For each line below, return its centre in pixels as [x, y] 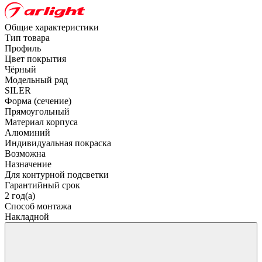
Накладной [27, 216]
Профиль [23, 48]
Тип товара [27, 37]
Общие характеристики [52, 27]
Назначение [28, 164]
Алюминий [27, 132]
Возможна [25, 153]
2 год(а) [20, 195]
